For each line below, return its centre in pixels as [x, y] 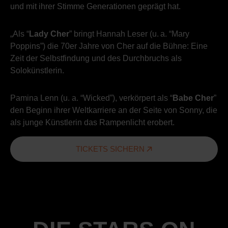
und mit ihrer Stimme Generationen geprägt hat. [95, 6]
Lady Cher [49, 34]
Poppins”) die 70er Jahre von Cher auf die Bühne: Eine [109, 46]
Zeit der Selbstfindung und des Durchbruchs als [96, 58]
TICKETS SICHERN [111, 149]
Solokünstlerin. [37, 70]
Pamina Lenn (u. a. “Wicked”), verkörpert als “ [91, 98]
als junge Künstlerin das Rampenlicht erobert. [92, 122]
